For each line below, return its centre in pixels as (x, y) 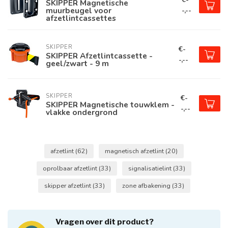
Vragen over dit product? (105, 222)
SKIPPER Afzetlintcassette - (99, 56)
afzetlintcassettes (81, 18)
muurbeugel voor (79, 10)
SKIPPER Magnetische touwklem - (110, 105)
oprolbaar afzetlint (71, 168)
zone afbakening (147, 186)
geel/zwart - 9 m (77, 63)
